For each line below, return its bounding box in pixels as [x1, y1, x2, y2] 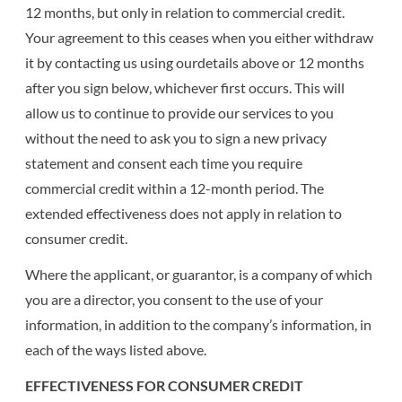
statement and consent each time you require [25, 153, 303, 171]
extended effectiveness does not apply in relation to [25, 204, 343, 222]
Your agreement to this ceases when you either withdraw [25, 28, 374, 46]
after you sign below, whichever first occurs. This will [25, 78, 345, 96]
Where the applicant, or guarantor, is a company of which [25, 265, 373, 283]
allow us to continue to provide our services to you [25, 103, 335, 121]
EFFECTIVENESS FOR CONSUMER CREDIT [25, 376, 304, 394]
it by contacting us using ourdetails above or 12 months [25, 53, 365, 71]
